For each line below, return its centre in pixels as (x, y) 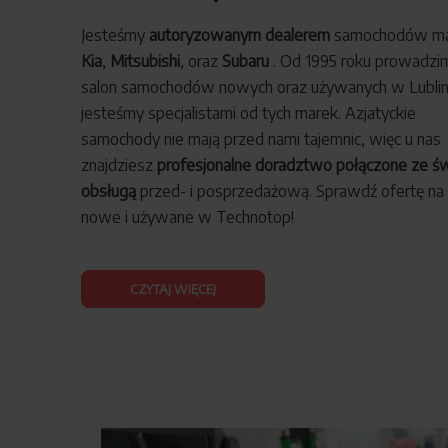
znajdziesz (118, 164)
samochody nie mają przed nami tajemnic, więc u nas (260, 138)
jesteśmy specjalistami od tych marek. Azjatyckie (248, 112)
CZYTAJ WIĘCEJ (172, 288)
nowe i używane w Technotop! (187, 216)
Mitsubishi (144, 60)
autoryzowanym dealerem (241, 34)
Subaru (245, 60)
